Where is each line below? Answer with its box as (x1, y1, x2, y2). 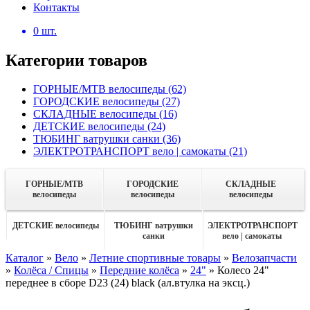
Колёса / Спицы (14, 264, 89, 277)
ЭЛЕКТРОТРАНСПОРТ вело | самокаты (33, 145, 229, 158)
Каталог (6, 252, 44, 264)
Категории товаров (6, 51, 147, 69)
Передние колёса (100, 264, 179, 277)
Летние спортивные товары (89, 252, 221, 264)
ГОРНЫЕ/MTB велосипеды (33, 83, 168, 95)
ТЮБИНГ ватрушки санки (33, 133, 163, 145)
